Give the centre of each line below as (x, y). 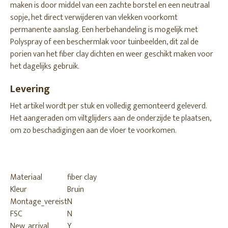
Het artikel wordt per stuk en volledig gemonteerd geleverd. (109, 106)
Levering (30, 89)
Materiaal (26, 177)
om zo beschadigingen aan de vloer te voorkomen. (93, 131)
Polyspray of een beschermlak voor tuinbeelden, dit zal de (104, 42)
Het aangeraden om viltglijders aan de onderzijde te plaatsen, (111, 118)
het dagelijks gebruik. (45, 66)
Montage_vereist (39, 202)
